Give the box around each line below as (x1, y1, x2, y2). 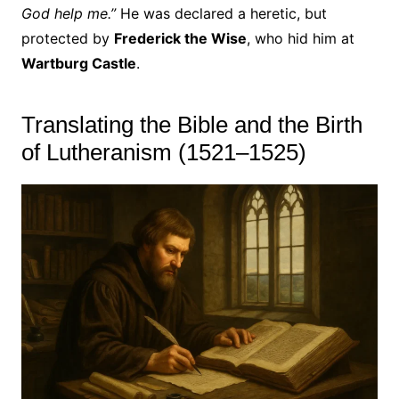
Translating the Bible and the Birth (20, 111, 362, 139)
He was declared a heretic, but (115, 4, 327, 23)
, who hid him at (246, 29, 354, 48)
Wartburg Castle (20, 54, 136, 73)
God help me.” (20, 4, 116, 23)
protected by (20, 29, 114, 48)
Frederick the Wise (113, 29, 247, 48)
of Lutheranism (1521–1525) (20, 139, 306, 167)
